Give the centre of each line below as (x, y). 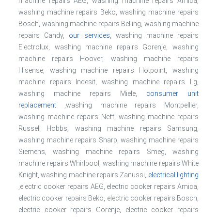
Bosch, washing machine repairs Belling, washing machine (108, 24)
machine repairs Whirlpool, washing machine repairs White (108, 163)
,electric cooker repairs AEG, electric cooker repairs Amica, (108, 186)
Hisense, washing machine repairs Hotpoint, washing (108, 70)
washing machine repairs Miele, (82, 93)
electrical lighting (173, 175)
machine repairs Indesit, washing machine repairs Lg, (108, 82)
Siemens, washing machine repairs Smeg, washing (108, 152)
